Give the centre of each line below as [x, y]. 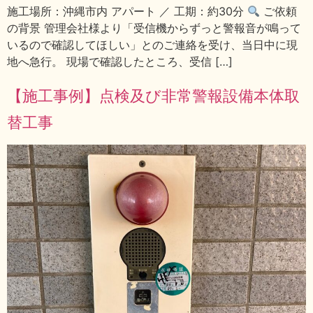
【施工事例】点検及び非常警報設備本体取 [153, 95]
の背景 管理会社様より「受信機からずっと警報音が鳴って [154, 28]
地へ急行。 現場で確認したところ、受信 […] [120, 62]
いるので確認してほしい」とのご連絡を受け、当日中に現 [152, 45]
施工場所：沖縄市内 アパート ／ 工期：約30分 [127, 12]
